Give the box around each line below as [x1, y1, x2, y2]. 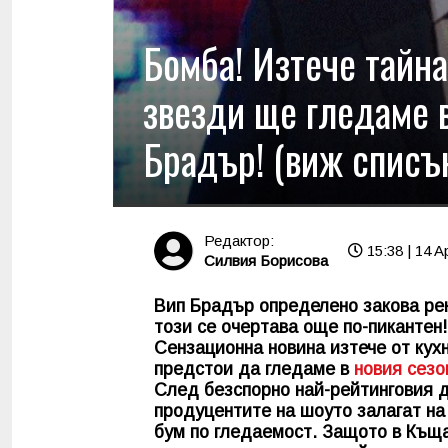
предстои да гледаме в [154, 358, 354, 379]
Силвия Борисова [204, 252, 328, 270]
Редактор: [204, 232, 274, 250]
